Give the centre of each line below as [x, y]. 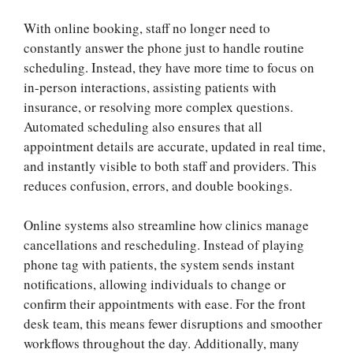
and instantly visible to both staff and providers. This [170, 165]
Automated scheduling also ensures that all [143, 126]
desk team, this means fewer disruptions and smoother [173, 324]
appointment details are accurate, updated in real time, [175, 146]
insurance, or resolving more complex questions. [158, 106]
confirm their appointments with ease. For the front [165, 304]
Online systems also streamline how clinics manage [166, 225]
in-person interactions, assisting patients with [150, 87]
